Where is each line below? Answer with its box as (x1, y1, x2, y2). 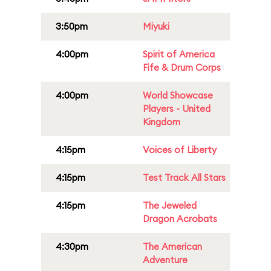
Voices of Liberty (143, 144, 217, 155)
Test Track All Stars (143, 172, 226, 183)
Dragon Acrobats (143, 213, 217, 224)
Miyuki (143, 21, 169, 32)
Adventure (143, 254, 188, 266)
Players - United (143, 103, 211, 114)
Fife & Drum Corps (143, 62, 221, 73)
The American (143, 241, 202, 252)
